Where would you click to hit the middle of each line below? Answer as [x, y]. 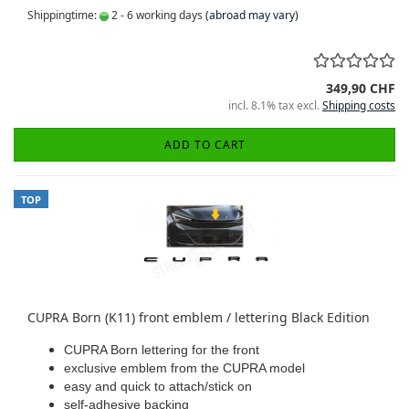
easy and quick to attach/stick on [158, 386]
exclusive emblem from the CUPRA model [184, 368]
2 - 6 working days [156, 15]
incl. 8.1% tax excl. [275, 105]
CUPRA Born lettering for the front [162, 350]
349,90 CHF [361, 88]
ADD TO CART [204, 145]
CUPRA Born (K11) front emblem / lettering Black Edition [199, 317]
